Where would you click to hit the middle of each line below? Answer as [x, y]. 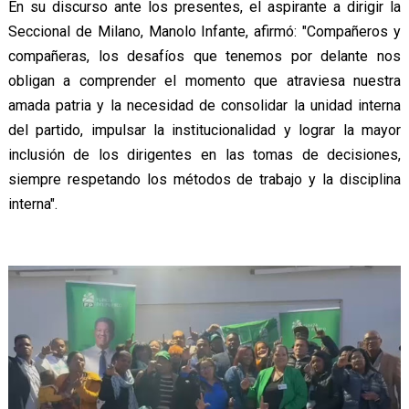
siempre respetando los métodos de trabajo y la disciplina [204, 179]
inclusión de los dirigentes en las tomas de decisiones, [204, 154]
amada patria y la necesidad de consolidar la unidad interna [204, 105]
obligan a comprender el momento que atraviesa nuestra [204, 80]
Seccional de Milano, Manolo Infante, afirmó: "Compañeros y [204, 31]
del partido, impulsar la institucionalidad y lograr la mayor [204, 130]
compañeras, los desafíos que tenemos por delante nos [204, 56]
